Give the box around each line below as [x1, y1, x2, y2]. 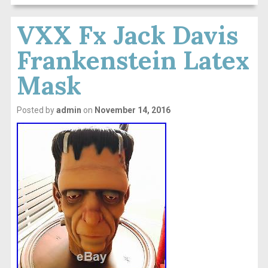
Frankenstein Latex [16, 44, 249, 77]
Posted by [16, 105, 56, 115]
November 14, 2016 [94, 105, 170, 115]
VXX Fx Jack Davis [16, 19, 238, 51]
